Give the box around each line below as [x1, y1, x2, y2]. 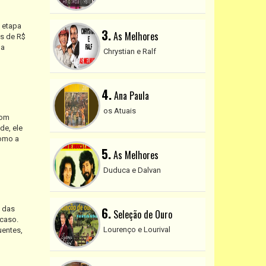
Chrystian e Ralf [103, 46, 156, 56]
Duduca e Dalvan [103, 165, 161, 175]
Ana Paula [111, 88, 149, 103]
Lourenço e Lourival [103, 224, 170, 234]
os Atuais [103, 106, 136, 115]
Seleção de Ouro [110, 207, 172, 221]
